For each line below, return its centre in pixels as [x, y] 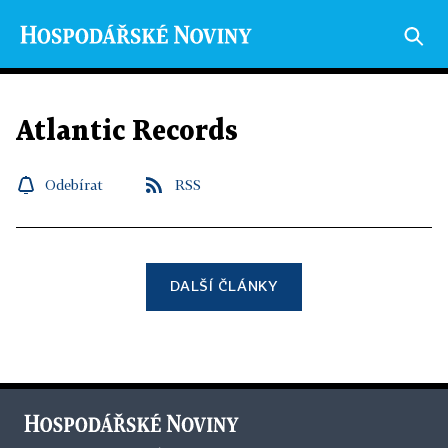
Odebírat [74, 184]
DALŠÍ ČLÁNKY [224, 285]
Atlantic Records [127, 132]
